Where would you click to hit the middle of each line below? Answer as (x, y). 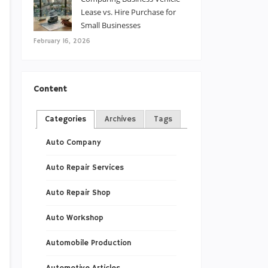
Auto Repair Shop (78, 193)
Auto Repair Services (85, 168)
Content (50, 89)
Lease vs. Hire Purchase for (128, 12)
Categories (66, 119)
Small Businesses (111, 25)
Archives (120, 119)
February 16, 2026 (62, 41)
